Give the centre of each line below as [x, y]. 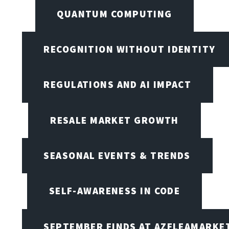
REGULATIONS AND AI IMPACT [118, 85]
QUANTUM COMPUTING [114, 14]
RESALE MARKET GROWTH [114, 120]
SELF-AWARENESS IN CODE [114, 191]
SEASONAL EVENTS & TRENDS [117, 155]
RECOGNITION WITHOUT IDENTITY [130, 49]
